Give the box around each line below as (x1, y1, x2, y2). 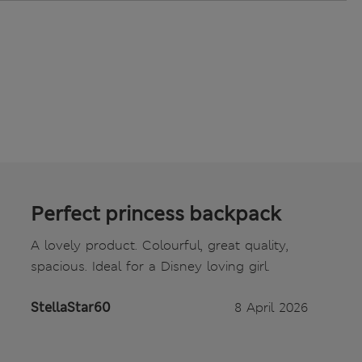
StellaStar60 (31, 299, 111, 317)
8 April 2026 (234, 299, 308, 317)
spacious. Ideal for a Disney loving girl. (31, 258, 270, 276)
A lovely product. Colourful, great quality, (31, 237, 288, 255)
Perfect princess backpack (31, 201, 281, 228)
